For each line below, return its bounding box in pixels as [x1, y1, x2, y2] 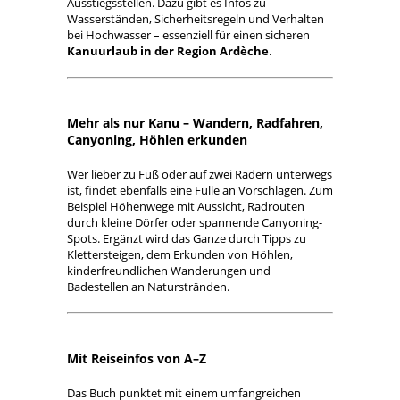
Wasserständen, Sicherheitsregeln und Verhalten [67, 11, 324, 27]
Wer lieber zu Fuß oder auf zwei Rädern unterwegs [67, 166, 332, 182]
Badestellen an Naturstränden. [67, 279, 229, 295]
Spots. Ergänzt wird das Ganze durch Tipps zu [67, 230, 306, 246]
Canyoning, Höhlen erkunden [67, 131, 247, 148]
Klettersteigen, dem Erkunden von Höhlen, [67, 246, 293, 262]
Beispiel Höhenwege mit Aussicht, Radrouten [67, 198, 304, 214]
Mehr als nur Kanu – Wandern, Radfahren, [67, 114, 323, 131]
